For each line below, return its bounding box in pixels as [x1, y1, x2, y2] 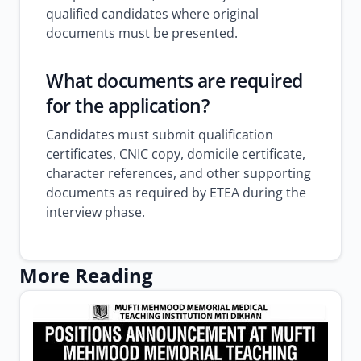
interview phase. [46, 203, 145, 221]
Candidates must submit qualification [46, 126, 273, 143]
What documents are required [46, 68, 303, 93]
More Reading [19, 262, 153, 288]
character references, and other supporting [46, 164, 311, 182]
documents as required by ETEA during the [46, 184, 306, 201]
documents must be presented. [46, 24, 238, 42]
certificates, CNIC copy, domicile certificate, [46, 145, 305, 163]
